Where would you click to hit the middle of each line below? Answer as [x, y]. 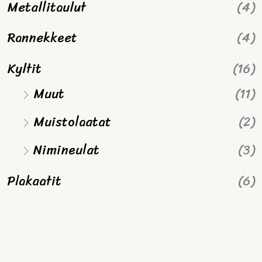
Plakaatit [34, 181]
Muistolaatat [72, 122]
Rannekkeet [42, 38]
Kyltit [24, 68]
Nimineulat [66, 150]
